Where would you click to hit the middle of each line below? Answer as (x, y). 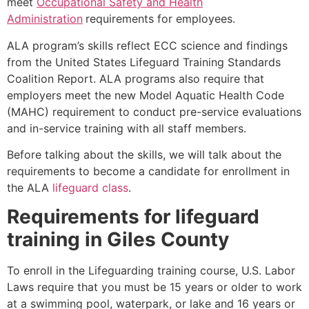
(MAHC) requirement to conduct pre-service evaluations (154, 111)
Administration (45, 19)
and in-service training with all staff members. (127, 128)
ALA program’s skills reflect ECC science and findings (147, 45)
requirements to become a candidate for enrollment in (148, 171)
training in (57, 240)
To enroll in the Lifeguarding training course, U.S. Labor (151, 271)
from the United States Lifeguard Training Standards (144, 62)
